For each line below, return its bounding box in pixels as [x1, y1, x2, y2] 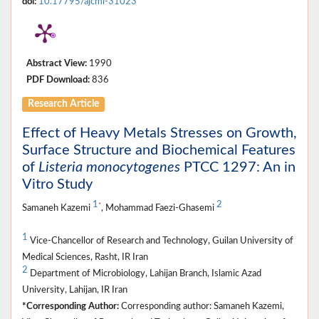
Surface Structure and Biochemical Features [22, 142, 296, 157]
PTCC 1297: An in [180, 159, 296, 174]
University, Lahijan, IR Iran [22, 285, 127, 294]
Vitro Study [22, 177, 93, 192]
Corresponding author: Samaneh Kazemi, [119, 301, 284, 310]
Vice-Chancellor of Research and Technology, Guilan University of [28, 236, 293, 245]
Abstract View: [26, 58, 87, 68]
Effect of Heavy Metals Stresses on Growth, [22, 125, 297, 140]
